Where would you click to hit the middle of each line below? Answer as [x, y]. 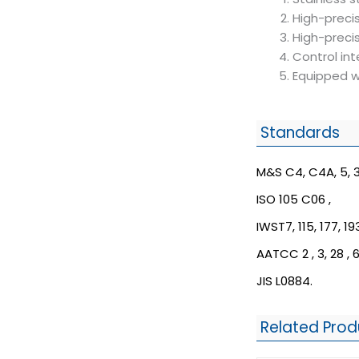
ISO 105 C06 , [294, 199]
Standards [300, 132]
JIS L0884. [284, 280]
